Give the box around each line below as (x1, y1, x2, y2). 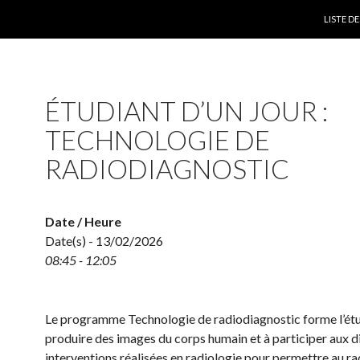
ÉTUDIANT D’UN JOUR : (45, 95, 328, 127)
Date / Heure (45, 214, 121, 229)
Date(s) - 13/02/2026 (45, 233, 163, 248)
